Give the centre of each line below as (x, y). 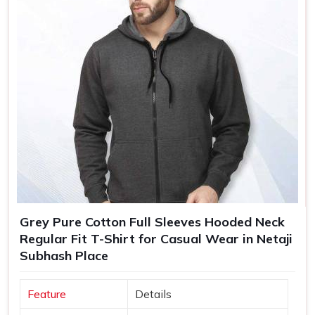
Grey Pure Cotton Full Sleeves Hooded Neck (152, 222)
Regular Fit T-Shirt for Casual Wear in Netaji (156, 239)
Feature (47, 294)
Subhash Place (64, 256)
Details (153, 294)
